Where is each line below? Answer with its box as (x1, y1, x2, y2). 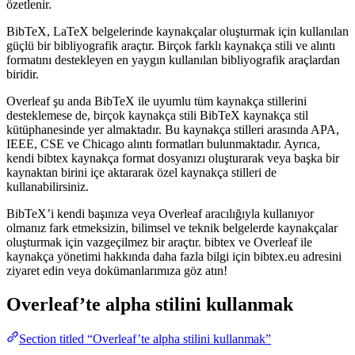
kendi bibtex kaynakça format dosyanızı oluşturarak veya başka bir (6, 151, 339, 165)
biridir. (6, 67, 39, 81)
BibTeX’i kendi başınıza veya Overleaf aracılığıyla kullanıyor (6, 206, 314, 220)
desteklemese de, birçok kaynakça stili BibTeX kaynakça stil (6, 108, 308, 122)
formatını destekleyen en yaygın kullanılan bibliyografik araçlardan (6, 52, 340, 67)
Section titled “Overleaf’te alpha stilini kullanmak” (19, 332, 271, 346)
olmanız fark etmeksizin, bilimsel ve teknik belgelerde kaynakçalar (6, 220, 338, 235)
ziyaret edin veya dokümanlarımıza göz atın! (6, 263, 227, 277)
